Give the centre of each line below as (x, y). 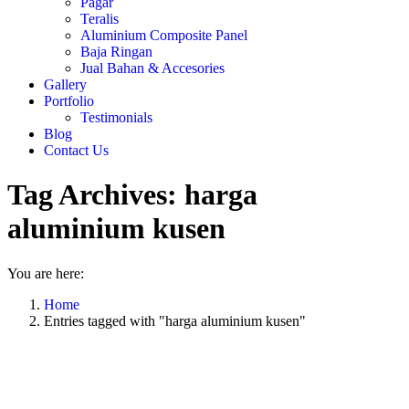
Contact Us (76, 150)
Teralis (100, 19)
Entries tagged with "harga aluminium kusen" (175, 320)
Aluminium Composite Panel (164, 35)
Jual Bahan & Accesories (152, 68)
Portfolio (69, 101)
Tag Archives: (96, 195)
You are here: (46, 273)
